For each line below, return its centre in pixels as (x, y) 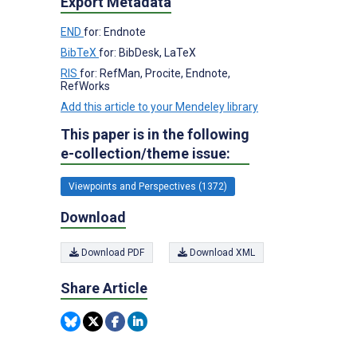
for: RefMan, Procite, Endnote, (155, 73)
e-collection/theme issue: (145, 153)
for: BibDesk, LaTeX (147, 52)
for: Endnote (115, 31)
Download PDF (112, 253)
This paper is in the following (155, 134)
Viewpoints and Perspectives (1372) (148, 186)
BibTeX (80, 52)
